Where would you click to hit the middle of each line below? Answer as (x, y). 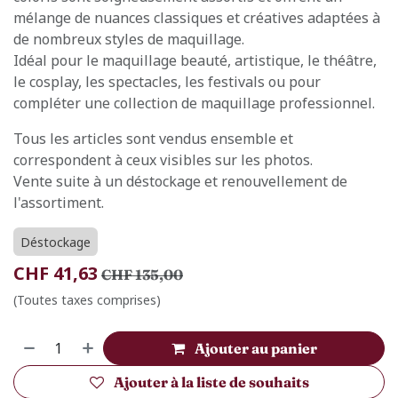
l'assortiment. (59, 203)
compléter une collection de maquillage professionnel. (194, 103)
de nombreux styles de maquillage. (129, 39)
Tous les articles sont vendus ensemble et (153, 139)
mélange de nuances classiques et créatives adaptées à (197, 18)
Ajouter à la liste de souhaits (211, 382)
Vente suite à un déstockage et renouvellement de (180, 181)
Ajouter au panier (255, 348)
